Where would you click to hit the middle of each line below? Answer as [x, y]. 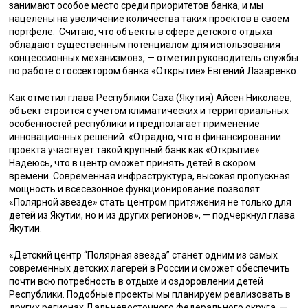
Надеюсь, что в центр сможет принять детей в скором [133, 163]
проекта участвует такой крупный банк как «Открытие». [136, 150]
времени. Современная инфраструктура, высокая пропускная [150, 176]
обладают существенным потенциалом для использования [145, 45]
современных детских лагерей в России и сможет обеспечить [150, 268]
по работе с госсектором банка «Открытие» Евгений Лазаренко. [154, 71]
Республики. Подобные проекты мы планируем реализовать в [150, 295]
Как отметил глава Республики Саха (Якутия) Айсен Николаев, [151, 98]
